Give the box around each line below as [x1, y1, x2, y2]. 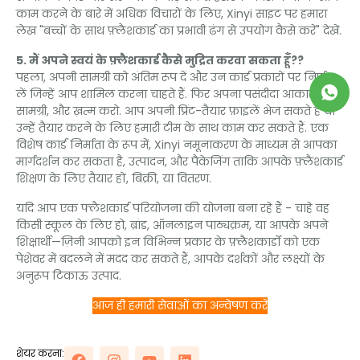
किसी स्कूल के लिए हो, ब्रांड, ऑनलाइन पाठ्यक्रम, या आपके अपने [16, 217, 328, 234]
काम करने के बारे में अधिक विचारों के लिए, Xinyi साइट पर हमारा [16, 6, 327, 22]
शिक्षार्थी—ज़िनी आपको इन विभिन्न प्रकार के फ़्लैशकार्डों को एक [16, 234, 320, 251]
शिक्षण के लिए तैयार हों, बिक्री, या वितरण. [16, 170, 211, 187]
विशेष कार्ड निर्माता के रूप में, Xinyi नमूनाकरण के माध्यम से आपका [16, 137, 337, 153]
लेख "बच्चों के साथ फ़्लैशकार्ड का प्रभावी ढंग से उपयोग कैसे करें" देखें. [16, 22, 342, 39]
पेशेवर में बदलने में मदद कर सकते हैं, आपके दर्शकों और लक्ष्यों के [16, 251, 325, 268]
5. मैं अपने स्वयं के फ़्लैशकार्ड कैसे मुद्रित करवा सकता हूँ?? [16, 52, 304, 69]
